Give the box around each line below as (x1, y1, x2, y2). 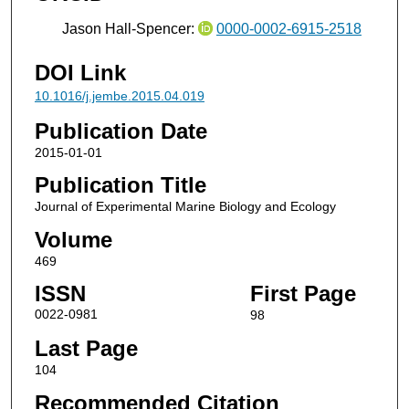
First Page (249, 281, 356, 307)
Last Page (34, 336, 138, 362)
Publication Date (34, 118, 207, 143)
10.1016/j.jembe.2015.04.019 (34, 88, 204, 103)
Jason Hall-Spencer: (61, 21, 198, 37)
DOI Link (34, 59, 126, 85)
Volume (34, 226, 112, 252)
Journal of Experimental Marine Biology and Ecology (34, 199, 336, 215)
